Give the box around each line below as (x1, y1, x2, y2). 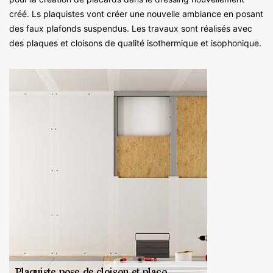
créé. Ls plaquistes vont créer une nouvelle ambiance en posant (9, 8, 263, 19)
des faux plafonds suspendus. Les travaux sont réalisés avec (9, 23, 252, 34)
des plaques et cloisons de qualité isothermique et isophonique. (9, 37, 261, 48)
